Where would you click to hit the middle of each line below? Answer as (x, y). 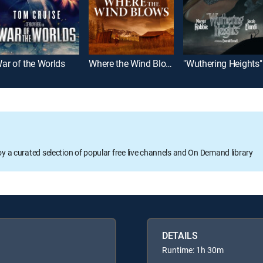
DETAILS (180, 236)
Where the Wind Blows (169, 64)
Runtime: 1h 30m (193, 250)
